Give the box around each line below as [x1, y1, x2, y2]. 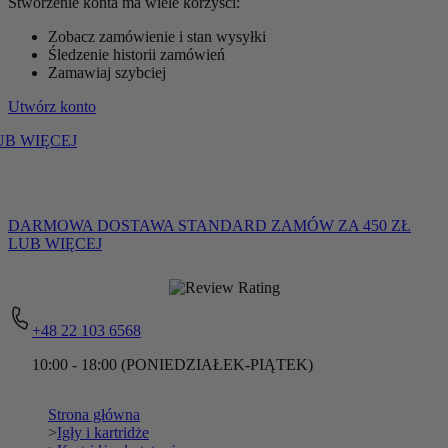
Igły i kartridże [57, 424, 149, 442]
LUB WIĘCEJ [8, 235, 102, 252]
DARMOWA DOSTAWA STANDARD [8, 217, 267, 234]
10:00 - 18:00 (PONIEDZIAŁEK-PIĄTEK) [32, 356, 313, 374]
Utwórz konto [8, 98, 96, 115]
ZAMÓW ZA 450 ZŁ [271, 217, 411, 234]
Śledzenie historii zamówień [48, 46, 225, 63]
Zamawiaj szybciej [48, 64, 166, 81]
